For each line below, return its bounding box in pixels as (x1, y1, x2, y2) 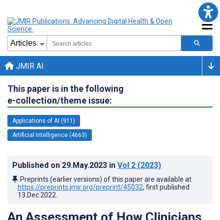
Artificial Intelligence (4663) (12, 131, 87, 138)
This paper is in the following (7, 83, 124, 94)
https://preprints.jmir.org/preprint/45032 (18, 183, 143, 191)
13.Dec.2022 (18, 191, 56, 199)
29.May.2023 (62, 160, 109, 170)
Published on (12, 160, 62, 170)
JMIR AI (14, 61, 44, 71)
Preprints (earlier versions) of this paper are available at (20, 175, 192, 183)
